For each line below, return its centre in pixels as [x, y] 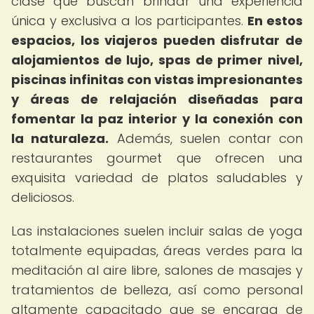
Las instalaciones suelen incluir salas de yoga [157, 231]
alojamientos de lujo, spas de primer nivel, [157, 60]
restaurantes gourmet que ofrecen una [157, 158]
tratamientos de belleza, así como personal [157, 290]
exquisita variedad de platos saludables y [157, 178]
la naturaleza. [60, 138]
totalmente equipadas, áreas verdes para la [157, 251]
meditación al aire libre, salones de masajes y [157, 270]
